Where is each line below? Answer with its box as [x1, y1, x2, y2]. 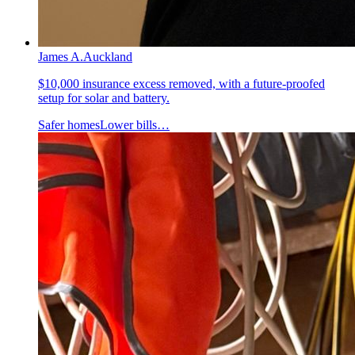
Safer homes [38, 118, 100, 132]
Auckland [83, 50, 132, 63]
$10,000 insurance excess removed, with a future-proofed [38, 77, 325, 90]
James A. [38, 50, 83, 63]
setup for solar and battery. [38, 91, 170, 105]
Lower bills [100, 118, 157, 132]
